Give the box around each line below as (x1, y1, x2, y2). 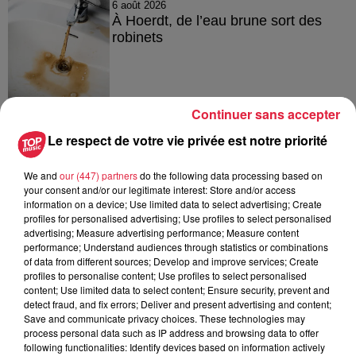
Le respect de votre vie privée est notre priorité (48, 131, 327, 149)
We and (24, 168, 60, 182)
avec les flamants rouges (111, 241, 270, 257)
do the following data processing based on (137, 168, 323, 182)
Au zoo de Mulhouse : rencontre (111, 224, 315, 241)
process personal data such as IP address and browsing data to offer (24, 326, 319, 339)
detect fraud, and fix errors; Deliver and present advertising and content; (24, 297, 331, 311)
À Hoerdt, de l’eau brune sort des (111, 12, 322, 29)
